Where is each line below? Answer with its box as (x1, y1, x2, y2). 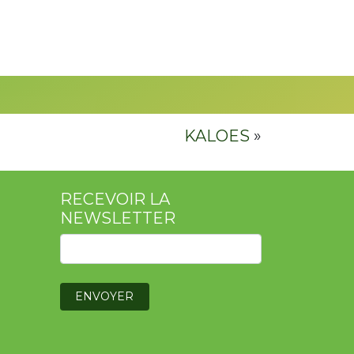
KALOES (184, 126, 250, 146)
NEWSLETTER (60, 209, 175, 228)
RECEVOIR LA (60, 190, 170, 209)
